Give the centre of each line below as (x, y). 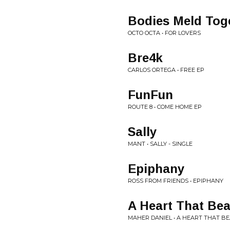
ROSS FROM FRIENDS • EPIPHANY (176, 181)
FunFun (150, 95)
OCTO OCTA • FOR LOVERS (164, 33)
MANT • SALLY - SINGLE (160, 144)
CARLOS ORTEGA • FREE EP (166, 70)
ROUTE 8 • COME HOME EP (165, 107)
